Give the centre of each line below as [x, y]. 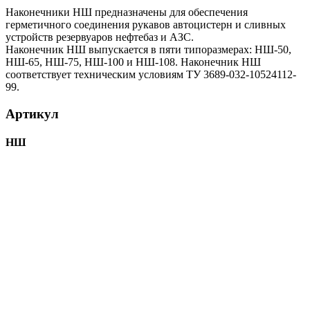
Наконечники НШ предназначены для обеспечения [127, 12]
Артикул [32, 113]
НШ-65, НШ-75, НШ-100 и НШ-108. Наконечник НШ [133, 62]
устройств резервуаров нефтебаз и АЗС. [100, 37]
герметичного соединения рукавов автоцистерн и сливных [146, 25]
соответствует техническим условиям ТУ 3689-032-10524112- [151, 75]
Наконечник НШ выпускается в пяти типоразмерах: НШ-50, [148, 50]
